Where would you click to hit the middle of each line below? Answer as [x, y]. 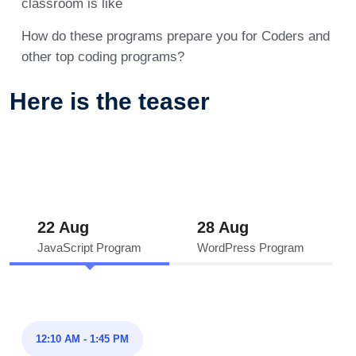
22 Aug [63, 227]
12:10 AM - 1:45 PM [82, 339]
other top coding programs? [103, 57]
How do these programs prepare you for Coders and [176, 36]
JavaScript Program [89, 248]
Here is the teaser [110, 101]
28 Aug [223, 227]
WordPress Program [251, 248]
